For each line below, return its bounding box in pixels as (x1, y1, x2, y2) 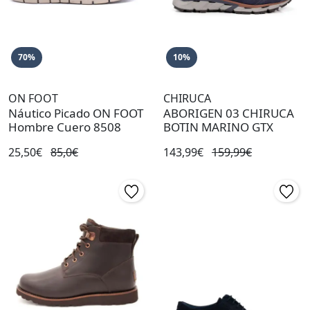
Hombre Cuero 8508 (8, 119, 121, 136)
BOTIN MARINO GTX (163, 119, 273, 136)
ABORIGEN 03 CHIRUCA (163, 105, 294, 122)
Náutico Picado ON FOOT (8, 105, 143, 122)
